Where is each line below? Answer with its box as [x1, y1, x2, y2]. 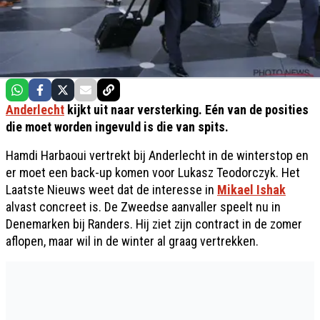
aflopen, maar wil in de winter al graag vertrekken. [6, 234, 259, 249]
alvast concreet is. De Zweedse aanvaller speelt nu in [6, 199, 281, 214]
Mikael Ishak [217, 182, 286, 197]
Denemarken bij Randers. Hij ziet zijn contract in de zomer [6, 216, 302, 231]
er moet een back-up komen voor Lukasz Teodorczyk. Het [6, 165, 300, 180]
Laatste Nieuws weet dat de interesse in [6, 182, 217, 197]
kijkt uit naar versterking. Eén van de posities [64, 102, 309, 117]
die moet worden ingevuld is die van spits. [6, 119, 229, 134]
